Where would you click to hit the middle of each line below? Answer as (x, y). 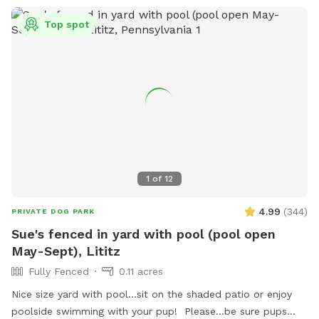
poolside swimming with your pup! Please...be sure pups (149, 312)
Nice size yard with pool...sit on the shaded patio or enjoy (152, 294)
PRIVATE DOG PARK (53, 211)
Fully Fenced (59, 272)
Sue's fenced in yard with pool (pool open (143, 234)
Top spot (67, 24)
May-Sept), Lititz (66, 251)
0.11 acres (141, 272)
